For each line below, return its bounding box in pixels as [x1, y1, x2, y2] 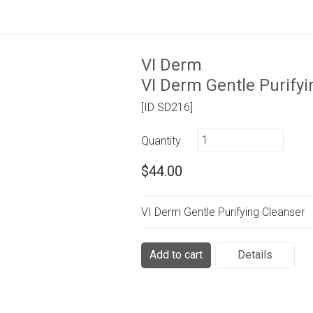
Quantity [141, 134, 182, 148]
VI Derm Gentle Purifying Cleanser [141, 205, 305, 219]
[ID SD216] [141, 101, 194, 115]
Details [238, 248, 273, 262]
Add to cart [150, 248, 203, 262]
